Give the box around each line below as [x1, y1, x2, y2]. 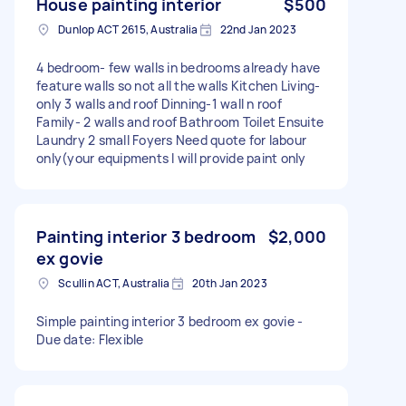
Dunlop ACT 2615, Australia [58, 21, 198, 37]
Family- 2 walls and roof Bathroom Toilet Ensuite [36, 112, 324, 130]
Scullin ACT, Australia [58, 275, 170, 291]
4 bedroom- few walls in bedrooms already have [36, 58, 321, 76]
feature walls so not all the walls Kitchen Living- [36, 76, 321, 94]
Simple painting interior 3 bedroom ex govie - [36, 312, 304, 330]
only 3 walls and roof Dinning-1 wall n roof [36, 94, 282, 112]
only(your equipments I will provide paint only [36, 149, 306, 167]
